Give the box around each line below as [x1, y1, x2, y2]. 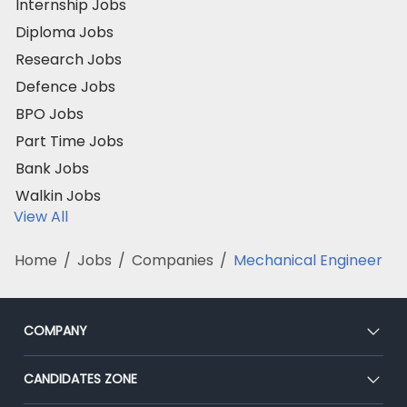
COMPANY [24, 321, 87, 340]
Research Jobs [15, 48, 122, 70]
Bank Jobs [15, 157, 89, 179]
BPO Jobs [15, 103, 84, 124]
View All [14, 205, 68, 227]
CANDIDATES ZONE [24, 369, 137, 388]
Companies [132, 249, 213, 271]
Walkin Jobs [15, 184, 101, 206]
